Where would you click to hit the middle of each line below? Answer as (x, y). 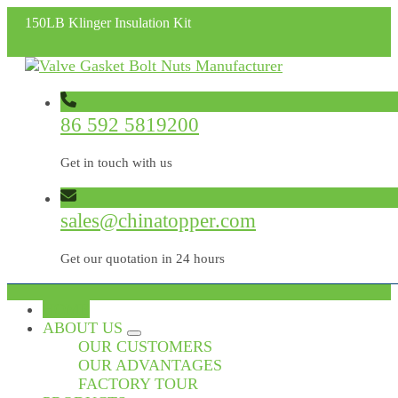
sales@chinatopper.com (158, 220)
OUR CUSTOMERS (145, 346)
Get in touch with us (116, 163)
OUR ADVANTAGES (150, 365)
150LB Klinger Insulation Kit (108, 23)
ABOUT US (85, 328)
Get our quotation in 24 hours (143, 259)
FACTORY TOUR (138, 384)
